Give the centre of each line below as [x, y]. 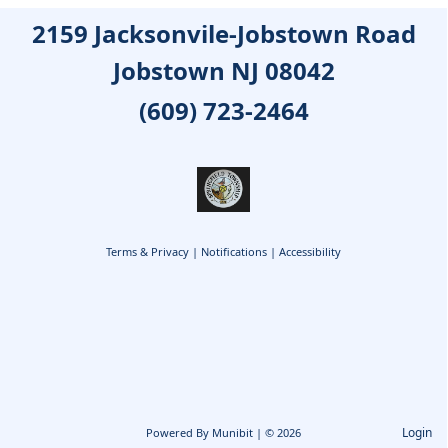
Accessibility [310, 251]
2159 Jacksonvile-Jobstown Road [223, 34]
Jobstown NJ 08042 [223, 70]
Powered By [179, 432]
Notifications [234, 251]
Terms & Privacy [147, 251]
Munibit [232, 432]
